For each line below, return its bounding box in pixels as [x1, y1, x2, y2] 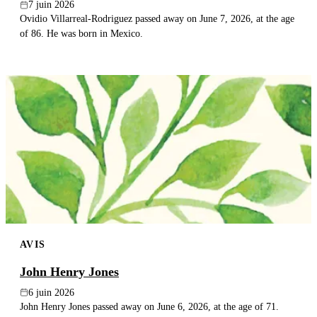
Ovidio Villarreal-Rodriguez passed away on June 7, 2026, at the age [20, 13, 294, 25]
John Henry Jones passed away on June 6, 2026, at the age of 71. [20, 300, 279, 312]
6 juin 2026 [28, 287, 74, 298]
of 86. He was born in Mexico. [20, 28, 143, 40]
